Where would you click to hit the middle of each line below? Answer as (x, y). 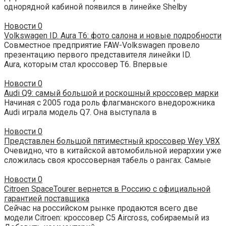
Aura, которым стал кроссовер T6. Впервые (86, 65)
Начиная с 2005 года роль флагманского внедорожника (109, 103)
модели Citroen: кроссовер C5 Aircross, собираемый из (107, 218)
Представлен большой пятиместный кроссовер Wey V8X (112, 141)
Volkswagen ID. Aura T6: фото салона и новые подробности (113, 36)
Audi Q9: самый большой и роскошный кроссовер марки (111, 93)
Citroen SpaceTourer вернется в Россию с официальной (107, 189)
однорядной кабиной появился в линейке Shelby (96, 7)
